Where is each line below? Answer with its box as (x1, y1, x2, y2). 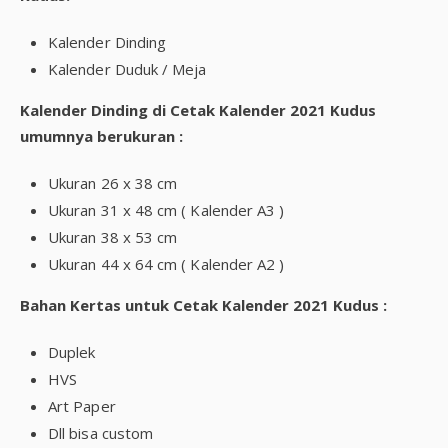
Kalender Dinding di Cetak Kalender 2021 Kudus (20, 100, 376, 120)
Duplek (48, 342, 96, 362)
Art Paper (48, 396, 116, 416)
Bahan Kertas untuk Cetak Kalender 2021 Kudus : (20, 295, 387, 315)
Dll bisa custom (48, 423, 154, 443)
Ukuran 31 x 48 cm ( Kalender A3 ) (48, 200, 285, 220)
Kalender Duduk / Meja (48, 59, 207, 79)
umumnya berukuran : (20, 126, 183, 146)
